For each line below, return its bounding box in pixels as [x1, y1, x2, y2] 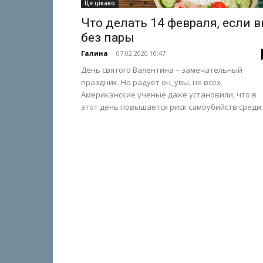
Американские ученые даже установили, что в [81, 89, 257, 100]
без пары [81, 31, 134, 45]
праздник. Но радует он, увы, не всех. [81, 77, 222, 87]
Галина [81, 49, 108, 58]
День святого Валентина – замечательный [81, 65, 242, 75]
